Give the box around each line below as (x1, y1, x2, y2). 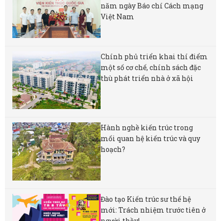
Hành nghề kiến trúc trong (101, 123, 193, 133)
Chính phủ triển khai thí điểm (101, 51, 208, 61)
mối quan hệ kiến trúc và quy (101, 134, 201, 144)
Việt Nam (101, 12, 135, 22)
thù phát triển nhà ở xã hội (101, 73, 194, 83)
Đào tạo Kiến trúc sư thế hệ (101, 194, 191, 204)
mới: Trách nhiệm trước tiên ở (101, 205, 206, 215)
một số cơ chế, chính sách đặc (101, 62, 201, 72)
